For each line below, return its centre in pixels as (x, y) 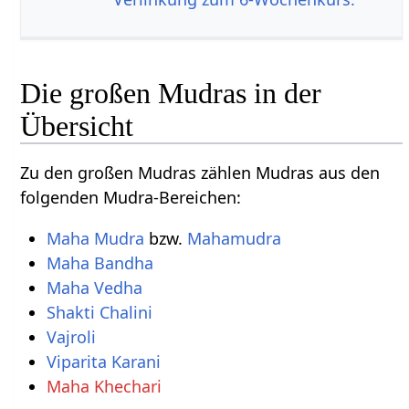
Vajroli (71, 337)
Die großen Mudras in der (171, 94)
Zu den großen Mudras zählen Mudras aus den (200, 173)
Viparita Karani (103, 362)
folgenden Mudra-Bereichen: (131, 198)
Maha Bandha (100, 263)
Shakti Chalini (99, 313)
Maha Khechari (104, 387)
